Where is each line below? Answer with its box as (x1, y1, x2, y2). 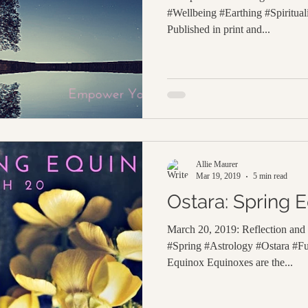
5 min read (253, 171, 287, 181)
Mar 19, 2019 (196, 171, 241, 181)
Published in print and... (167, 23, 270, 35)
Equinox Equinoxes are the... (167, 256, 293, 268)
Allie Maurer (196, 159, 238, 169)
